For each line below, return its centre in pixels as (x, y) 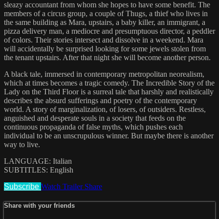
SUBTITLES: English (39, 170)
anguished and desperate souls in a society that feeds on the (95, 118)
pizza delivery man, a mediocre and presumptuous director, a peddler (109, 31)
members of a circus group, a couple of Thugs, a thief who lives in (106, 14)
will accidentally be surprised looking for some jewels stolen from (105, 49)
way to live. (22, 145)
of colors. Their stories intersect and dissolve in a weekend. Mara (104, 40)
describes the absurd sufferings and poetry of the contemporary (100, 101)
